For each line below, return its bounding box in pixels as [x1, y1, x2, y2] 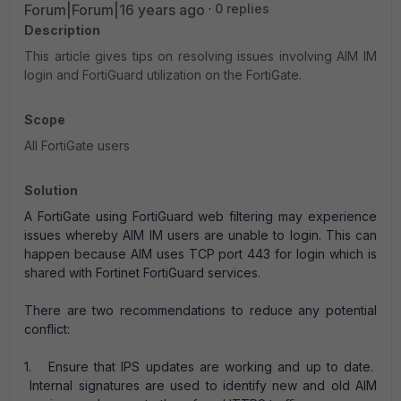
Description [24, 22, 100, 38]
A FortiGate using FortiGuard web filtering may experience [24, 209, 377, 224]
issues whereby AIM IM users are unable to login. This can [24, 227, 377, 243]
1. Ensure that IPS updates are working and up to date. [24, 359, 377, 374]
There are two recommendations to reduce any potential [24, 303, 377, 318]
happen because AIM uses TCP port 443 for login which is [24, 246, 377, 261]
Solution [24, 183, 78, 198]
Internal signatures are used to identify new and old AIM [24, 378, 377, 393]
